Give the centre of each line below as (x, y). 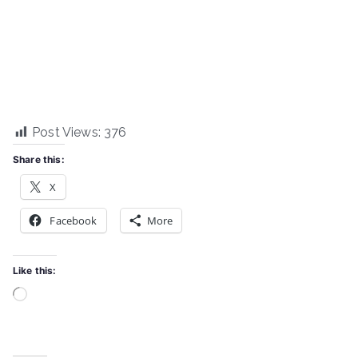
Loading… (47, 294)
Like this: (35, 271)
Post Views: (66, 133)
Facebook (74, 221)
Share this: (39, 160)
